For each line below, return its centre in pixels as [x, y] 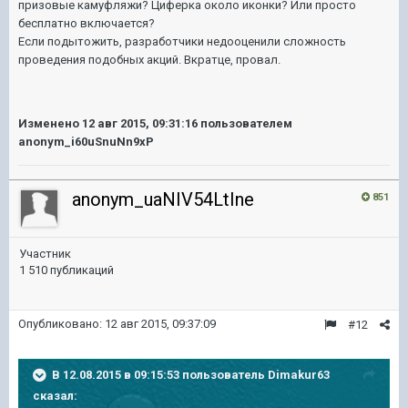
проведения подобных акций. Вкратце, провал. [149, 60]
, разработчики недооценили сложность [233, 41]
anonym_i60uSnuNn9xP [86, 142]
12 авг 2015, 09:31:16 [140, 123]
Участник [45, 254]
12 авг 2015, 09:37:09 [160, 324]
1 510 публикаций [66, 270]
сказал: [55, 396]
